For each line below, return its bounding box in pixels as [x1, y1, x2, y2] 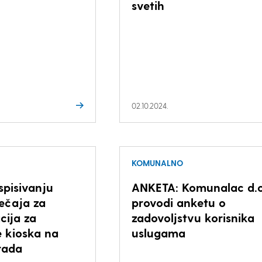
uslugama [131, 226, 185, 240]
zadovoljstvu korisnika [131, 211, 254, 225]
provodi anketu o [131, 195, 226, 209]
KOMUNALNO [131, 158, 183, 168]
